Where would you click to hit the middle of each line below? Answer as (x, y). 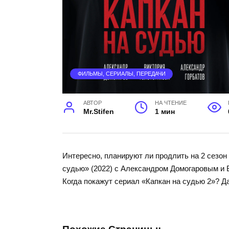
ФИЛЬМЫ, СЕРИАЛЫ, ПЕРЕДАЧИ (121, 74)
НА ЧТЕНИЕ (171, 102)
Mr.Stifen (98, 111)
